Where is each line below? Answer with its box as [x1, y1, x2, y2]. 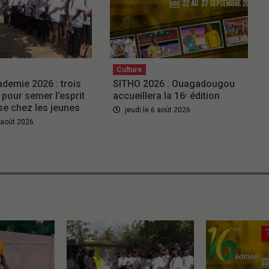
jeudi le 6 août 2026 [122, 105, 190, 114]
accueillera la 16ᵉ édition [112, 89, 220, 101]
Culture [116, 65, 142, 74]
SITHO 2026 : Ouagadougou [112, 77, 235, 89]
